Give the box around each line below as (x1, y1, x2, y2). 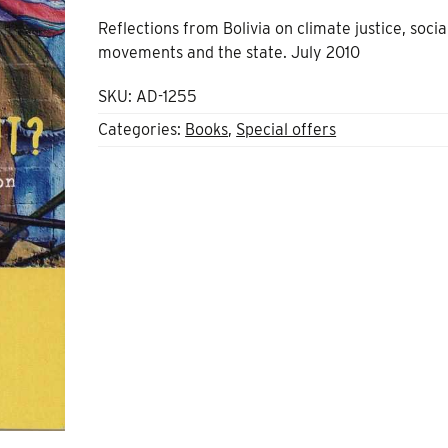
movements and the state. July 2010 (98, 42, 361, 62)
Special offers (236, 119, 337, 139)
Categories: (98, 119, 186, 139)
